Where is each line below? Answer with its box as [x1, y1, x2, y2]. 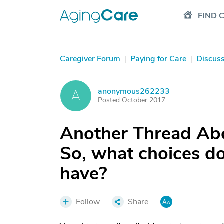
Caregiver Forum [60, 53, 120, 64]
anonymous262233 [98, 86, 170, 97]
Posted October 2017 [98, 95, 165, 105]
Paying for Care [130, 53, 186, 64]
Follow [76, 196, 100, 207]
